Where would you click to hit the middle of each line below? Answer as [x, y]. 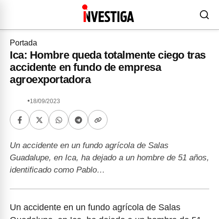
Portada [23, 43]
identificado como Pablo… [57, 170]
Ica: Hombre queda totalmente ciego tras [108, 55]
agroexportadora [50, 79]
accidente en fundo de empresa [86, 67]
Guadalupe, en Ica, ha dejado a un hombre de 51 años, [109, 158]
